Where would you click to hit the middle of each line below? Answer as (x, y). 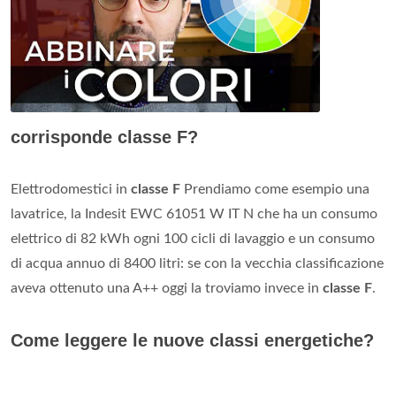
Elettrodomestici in (71, 190)
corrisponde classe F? (104, 137)
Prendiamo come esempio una (275, 190)
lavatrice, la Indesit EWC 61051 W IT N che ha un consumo (194, 214)
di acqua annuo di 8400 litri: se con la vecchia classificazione (197, 264)
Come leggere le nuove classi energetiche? (192, 341)
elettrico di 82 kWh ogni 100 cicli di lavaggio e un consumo (193, 239)
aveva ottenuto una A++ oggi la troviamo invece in (167, 289)
